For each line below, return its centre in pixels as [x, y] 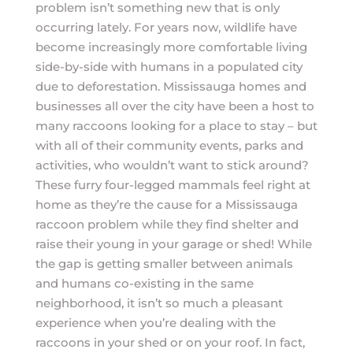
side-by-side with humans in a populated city [169, 67]
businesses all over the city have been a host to [175, 106]
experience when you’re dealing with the [155, 323]
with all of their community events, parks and [169, 145]
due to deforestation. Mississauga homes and [171, 86]
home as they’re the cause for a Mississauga [166, 204]
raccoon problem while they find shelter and [167, 224]
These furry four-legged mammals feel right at [173, 185]
